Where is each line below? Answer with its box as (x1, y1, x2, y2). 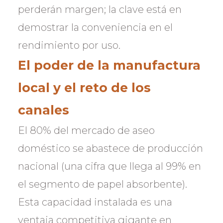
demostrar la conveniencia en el (18, 21, 173, 33)
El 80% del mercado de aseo (18, 124, 155, 136)
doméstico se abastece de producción (18, 142, 203, 154)
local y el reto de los (18, 80, 151, 95)
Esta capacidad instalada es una (18, 196, 172, 208)
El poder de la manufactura (18, 58, 201, 73)
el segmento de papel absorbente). (18, 178, 187, 190)
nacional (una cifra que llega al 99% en (18, 160, 201, 172)
